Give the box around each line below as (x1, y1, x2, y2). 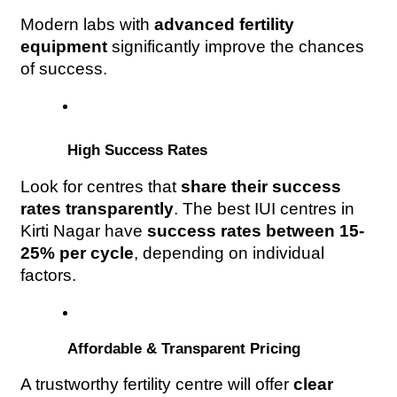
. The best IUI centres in (174, 198, 355, 218)
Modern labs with (20, 15, 155, 35)
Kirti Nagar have (20, 221, 148, 240)
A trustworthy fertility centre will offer (20, 374, 294, 393)
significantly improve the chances (107, 37, 365, 57)
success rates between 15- (147, 221, 365, 240)
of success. (20, 59, 108, 79)
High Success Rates (63, 140, 208, 159)
